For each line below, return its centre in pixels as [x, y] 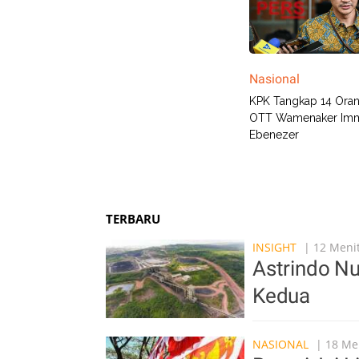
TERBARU [133, 219]
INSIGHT [274, 248]
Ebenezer [274, 135]
